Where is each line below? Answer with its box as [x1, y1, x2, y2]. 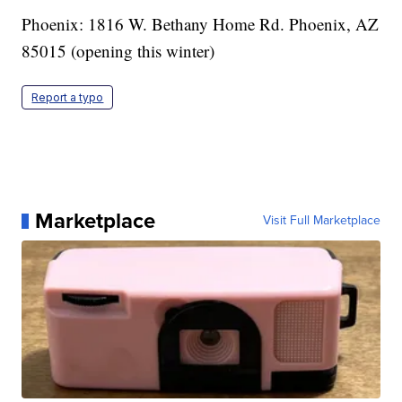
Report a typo [31, 91, 104, 105]
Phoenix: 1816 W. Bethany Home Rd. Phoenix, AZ [22, 13, 380, 36]
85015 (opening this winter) [22, 39, 215, 63]
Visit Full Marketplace [262, 211, 380, 231]
